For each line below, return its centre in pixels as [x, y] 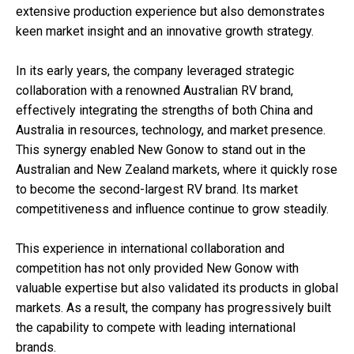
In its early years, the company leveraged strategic [155, 71]
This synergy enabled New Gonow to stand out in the [161, 150]
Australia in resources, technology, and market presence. [171, 130]
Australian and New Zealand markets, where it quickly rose [177, 170]
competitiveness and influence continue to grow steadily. [172, 209]
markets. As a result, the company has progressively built [173, 308]
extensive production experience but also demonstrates [170, 12]
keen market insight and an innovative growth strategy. [165, 32]
